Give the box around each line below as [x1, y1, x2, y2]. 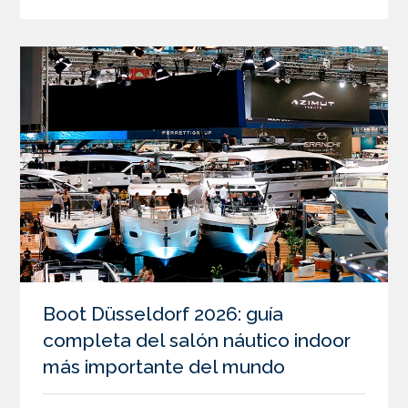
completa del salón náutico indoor [43, 329, 352, 352]
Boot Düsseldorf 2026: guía [43, 302, 284, 326]
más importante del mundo [43, 355, 286, 379]
